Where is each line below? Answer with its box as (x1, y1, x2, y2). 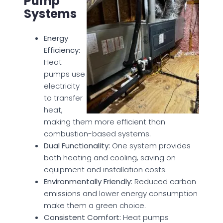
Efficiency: (44, 44, 80, 55)
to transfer (44, 92, 83, 103)
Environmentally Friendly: (44, 176, 132, 187)
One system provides (110, 140, 191, 151)
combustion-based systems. (44, 128, 151, 139)
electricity (44, 80, 80, 91)
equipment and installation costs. (44, 164, 167, 175)
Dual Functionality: (44, 140, 110, 151)
